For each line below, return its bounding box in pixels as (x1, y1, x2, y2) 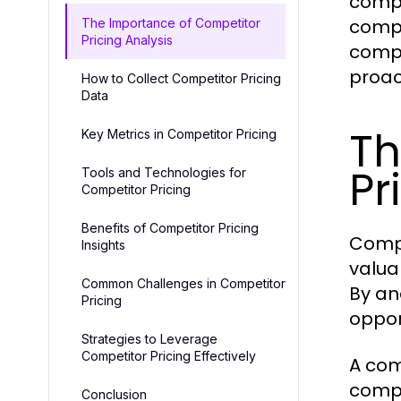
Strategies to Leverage (81, 331, 218, 347)
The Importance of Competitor (81, 15, 260, 31)
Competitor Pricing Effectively (81, 348, 256, 364)
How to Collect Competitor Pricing (81, 71, 281, 87)
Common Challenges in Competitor (81, 276, 286, 292)
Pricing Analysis (81, 32, 173, 48)
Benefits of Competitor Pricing (81, 220, 259, 236)
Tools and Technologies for (81, 165, 246, 181)
